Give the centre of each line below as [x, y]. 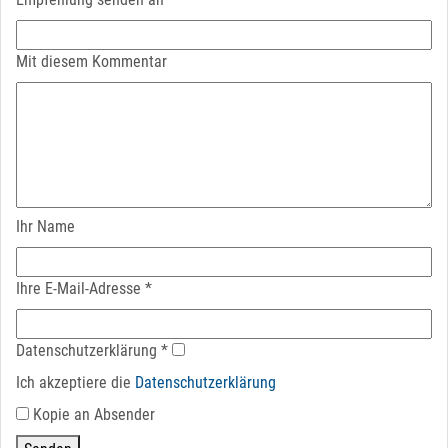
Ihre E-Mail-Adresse [78, 288]
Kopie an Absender [94, 414]
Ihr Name [45, 226]
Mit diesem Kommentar [91, 61]
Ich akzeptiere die [75, 382]
